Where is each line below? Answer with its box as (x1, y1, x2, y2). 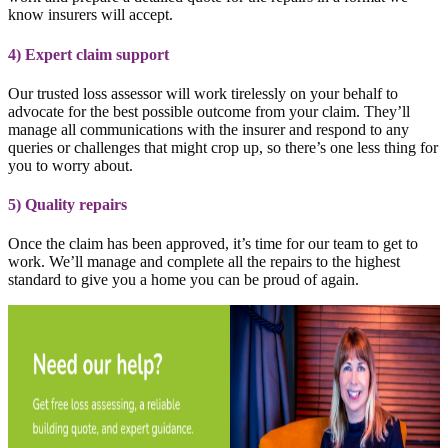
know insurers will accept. (8, 6, 173, 24)
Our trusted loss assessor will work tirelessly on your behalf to (8, 84, 398, 102)
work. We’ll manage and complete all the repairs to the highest (8, 253, 400, 271)
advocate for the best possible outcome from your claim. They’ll (8, 102, 410, 120)
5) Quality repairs (8, 196, 131, 214)
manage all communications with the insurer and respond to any (8, 120, 409, 138)
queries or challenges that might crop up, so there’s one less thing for (8, 138, 438, 156)
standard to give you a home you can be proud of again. (8, 271, 359, 289)
